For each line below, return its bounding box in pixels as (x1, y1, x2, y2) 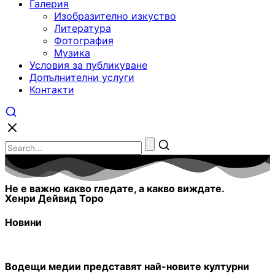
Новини (5, 216, 42, 229)
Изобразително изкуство (54, 10, 176, 22)
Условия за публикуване (29, 59, 147, 71)
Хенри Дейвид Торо (5, 192, 104, 205)
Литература (54, 22, 111, 34)
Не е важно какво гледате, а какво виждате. (5, 182, 225, 195)
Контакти (29, 83, 74, 96)
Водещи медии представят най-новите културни (5, 260, 249, 273)
